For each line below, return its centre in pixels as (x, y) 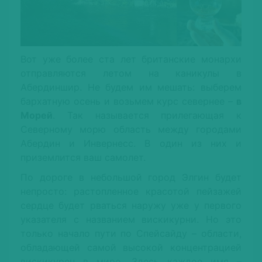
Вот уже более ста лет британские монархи (131, 59)
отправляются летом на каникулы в (131, 73)
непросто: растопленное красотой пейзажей (131, 192)
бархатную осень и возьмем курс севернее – (128, 101)
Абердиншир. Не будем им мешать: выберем (131, 87)
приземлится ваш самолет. (83, 158)
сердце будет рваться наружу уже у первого (131, 206)
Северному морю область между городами (131, 130)
